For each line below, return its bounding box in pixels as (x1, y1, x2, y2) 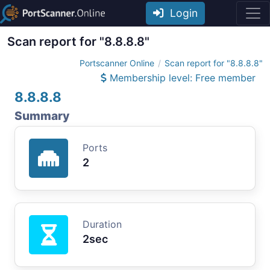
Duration (83, 218, 122, 230)
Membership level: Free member (107, 71, 256, 84)
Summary (14, 108, 69, 123)
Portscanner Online (80, 57, 154, 68)
